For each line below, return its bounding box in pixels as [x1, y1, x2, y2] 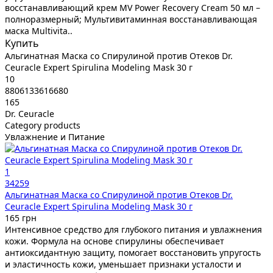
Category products [5, 119, 80, 131]
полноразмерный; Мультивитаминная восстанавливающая [5, 13, 257, 25]
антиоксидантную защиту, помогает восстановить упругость [5, 246, 261, 258]
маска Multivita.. [5, 24, 73, 37]
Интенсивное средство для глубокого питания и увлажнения [5, 223, 262, 235]
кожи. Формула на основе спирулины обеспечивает [5, 235, 224, 247]
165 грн [5, 211, 37, 224]
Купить [5, 36, 39, 50]
